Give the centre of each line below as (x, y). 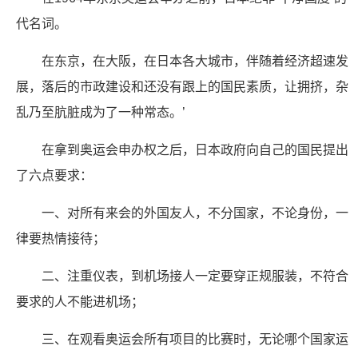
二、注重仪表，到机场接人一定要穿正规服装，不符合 (195, 276)
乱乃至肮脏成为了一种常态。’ (101, 112)
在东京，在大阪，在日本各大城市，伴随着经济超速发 (195, 61)
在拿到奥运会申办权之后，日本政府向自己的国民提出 (195, 150)
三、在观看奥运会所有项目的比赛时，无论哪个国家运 (195, 339)
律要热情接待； (61, 239)
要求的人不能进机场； (80, 302)
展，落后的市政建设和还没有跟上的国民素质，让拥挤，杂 (182, 87)
